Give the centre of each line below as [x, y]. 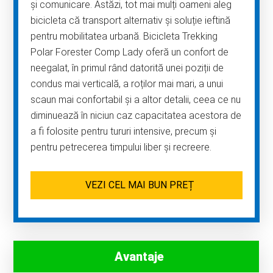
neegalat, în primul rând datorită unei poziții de [127, 68]
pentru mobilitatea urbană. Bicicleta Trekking [124, 37]
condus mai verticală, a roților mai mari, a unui [127, 84]
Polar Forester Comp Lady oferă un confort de [130, 52]
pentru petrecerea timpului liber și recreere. [121, 147]
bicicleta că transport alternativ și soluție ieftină [131, 21]
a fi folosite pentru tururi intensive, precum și [124, 132]
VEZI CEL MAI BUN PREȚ [140, 185]
